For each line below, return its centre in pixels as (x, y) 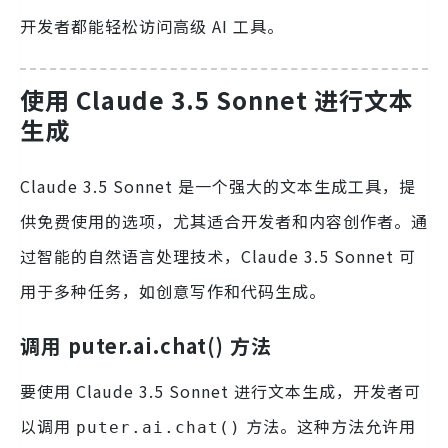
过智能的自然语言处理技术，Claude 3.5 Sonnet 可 (218, 255)
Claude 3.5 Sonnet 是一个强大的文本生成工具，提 (218, 185)
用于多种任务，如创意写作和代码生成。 (173, 290)
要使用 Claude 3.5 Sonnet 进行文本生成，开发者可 (220, 390)
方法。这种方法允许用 (328, 425)
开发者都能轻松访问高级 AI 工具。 (152, 26)
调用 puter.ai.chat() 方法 (146, 345)
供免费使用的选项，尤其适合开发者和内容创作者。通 (224, 220)
